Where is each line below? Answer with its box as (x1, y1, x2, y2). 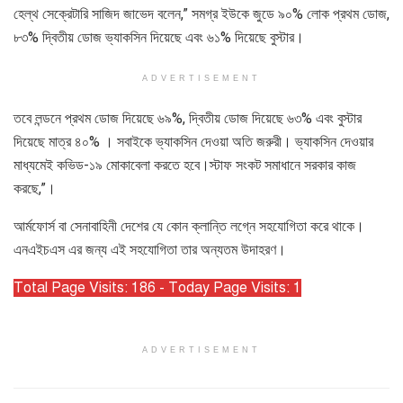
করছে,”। (13, 179, 56, 197)
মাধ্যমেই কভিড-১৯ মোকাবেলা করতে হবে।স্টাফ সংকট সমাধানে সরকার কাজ (13, 156, 356, 174)
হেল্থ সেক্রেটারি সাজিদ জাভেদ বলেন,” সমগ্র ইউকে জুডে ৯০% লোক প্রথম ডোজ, (13, 4, 390, 22)
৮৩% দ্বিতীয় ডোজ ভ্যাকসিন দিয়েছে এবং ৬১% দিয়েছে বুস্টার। (13, 28, 304, 46)
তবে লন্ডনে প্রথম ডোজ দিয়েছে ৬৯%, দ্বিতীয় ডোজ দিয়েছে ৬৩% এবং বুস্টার (13, 109, 362, 127)
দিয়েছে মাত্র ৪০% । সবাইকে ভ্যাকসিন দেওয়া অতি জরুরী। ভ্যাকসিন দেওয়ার (13, 132, 373, 150)
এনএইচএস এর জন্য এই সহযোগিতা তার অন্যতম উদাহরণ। (13, 240, 286, 258)
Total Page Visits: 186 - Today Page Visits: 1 (13, 278, 301, 297)
